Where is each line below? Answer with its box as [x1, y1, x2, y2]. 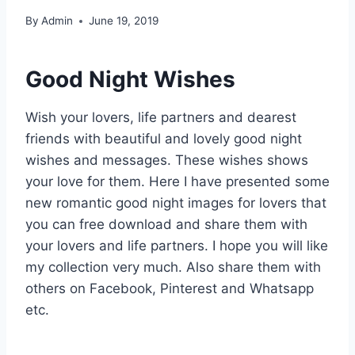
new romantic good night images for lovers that [25, 195, 326, 212]
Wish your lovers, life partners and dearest [25, 109, 296, 126]
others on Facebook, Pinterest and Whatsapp [25, 281, 314, 297]
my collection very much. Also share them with [25, 259, 321, 276]
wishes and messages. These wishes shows [25, 152, 308, 169]
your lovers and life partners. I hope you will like [25, 238, 328, 254]
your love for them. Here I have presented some [25, 174, 330, 190]
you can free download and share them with [25, 216, 307, 233]
